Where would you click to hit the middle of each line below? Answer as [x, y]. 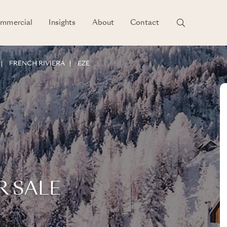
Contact [145, 23]
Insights [62, 23]
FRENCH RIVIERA [37, 64]
